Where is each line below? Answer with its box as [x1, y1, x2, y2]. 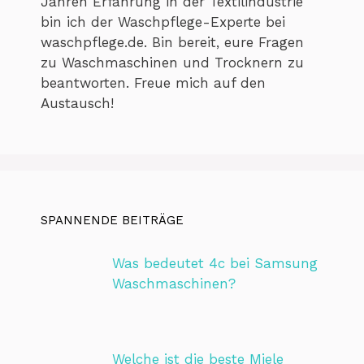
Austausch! [41, 94, 114, 111]
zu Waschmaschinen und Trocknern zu [41, 54, 304, 71]
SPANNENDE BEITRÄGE [41, 212, 184, 227]
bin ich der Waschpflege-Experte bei [41, 13, 285, 30]
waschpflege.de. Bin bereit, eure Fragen [41, 33, 304, 50]
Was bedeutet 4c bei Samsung [111, 254, 318, 271]
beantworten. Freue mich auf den [41, 74, 266, 91]
